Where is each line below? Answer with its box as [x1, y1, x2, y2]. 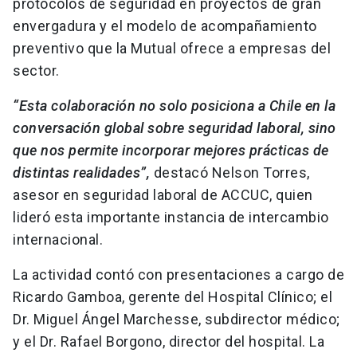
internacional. [13, 231, 107, 249]
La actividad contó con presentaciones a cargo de [13, 266, 344, 284]
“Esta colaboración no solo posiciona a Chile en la [13, 97, 335, 115]
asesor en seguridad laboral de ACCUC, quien [13, 186, 313, 204]
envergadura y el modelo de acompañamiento [13, 18, 317, 35]
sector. [13, 62, 63, 80]
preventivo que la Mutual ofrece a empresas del [13, 40, 331, 57]
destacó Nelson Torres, [150, 164, 310, 182]
